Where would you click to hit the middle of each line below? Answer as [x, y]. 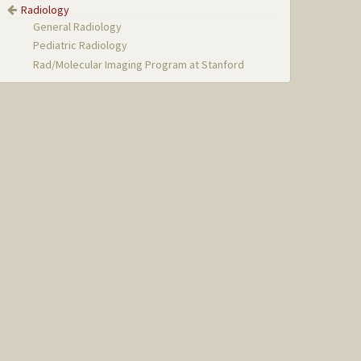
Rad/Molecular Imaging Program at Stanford [139, 64]
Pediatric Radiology [81, 46]
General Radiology [78, 26]
